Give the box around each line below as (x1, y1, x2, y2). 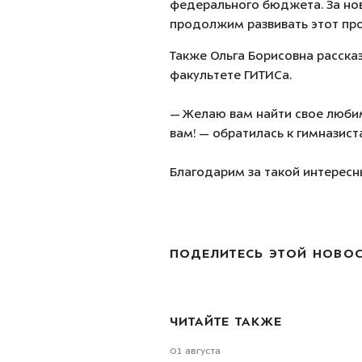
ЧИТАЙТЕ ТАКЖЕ (169, 315, 283, 330)
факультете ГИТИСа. (169, 69, 292, 83)
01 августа (169, 346, 221, 357)
